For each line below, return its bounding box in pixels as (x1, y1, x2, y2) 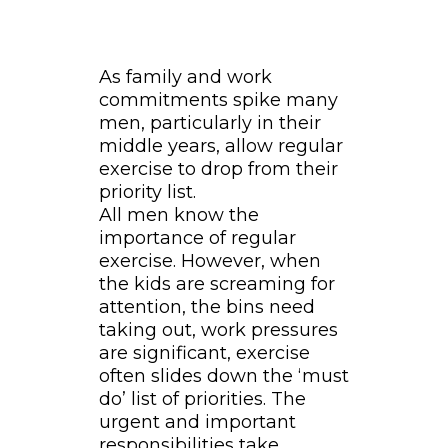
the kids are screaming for (98, 273, 335, 296)
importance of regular (98, 227, 296, 250)
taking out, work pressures (98, 319, 338, 342)
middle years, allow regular (98, 135, 343, 158)
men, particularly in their (98, 112, 321, 135)
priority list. (98, 181, 196, 204)
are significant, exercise (98, 342, 310, 365)
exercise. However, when (98, 250, 321, 273)
